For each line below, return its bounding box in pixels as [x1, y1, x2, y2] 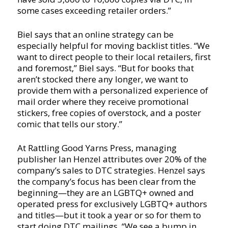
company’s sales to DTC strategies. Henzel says [17, 164, 205, 176]
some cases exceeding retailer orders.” [17, 4, 171, 16]
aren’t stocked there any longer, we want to [17, 73, 188, 85]
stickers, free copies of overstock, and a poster [17, 106, 201, 119]
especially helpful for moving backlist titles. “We [17, 39, 210, 51]
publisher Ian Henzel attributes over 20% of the [17, 153, 207, 165]
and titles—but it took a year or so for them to [17, 209, 201, 221]
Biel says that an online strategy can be [17, 28, 174, 40]
